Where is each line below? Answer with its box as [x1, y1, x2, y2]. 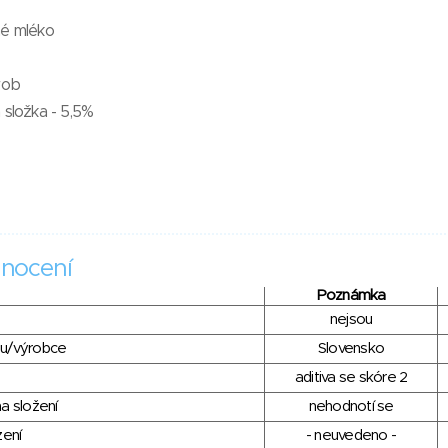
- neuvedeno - [305, 428, 397, 444]
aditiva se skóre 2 [294, 370, 408, 386]
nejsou [329, 312, 373, 328]
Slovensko [317, 341, 385, 357]
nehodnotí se [308, 399, 394, 415]
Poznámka [316, 288, 386, 304]
